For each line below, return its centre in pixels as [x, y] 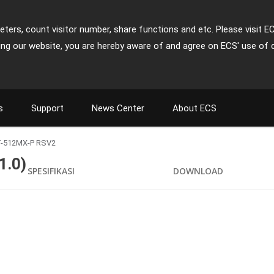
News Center [118, 108]
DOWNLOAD [198, 171]
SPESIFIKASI [51, 171]
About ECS [194, 108]
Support [47, 108]
